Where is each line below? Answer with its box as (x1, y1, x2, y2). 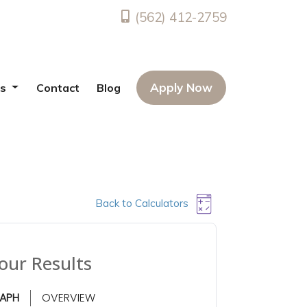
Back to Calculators (95, 196, 189, 210)
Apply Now (150, 79, 212, 95)
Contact (36, 80, 79, 95)
